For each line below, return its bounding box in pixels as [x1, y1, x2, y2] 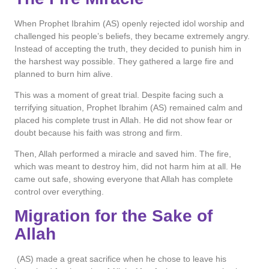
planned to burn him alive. [14, 68, 113, 79]
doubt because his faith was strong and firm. [14, 128, 183, 138]
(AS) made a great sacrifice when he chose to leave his [14, 253, 226, 264]
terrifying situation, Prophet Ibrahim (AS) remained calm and [14, 103, 243, 113]
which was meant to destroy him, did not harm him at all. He [14, 162, 241, 172]
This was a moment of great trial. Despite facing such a [14, 90, 223, 100]
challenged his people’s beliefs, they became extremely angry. [14, 31, 250, 41]
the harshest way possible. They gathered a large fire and [14, 56, 234, 66]
